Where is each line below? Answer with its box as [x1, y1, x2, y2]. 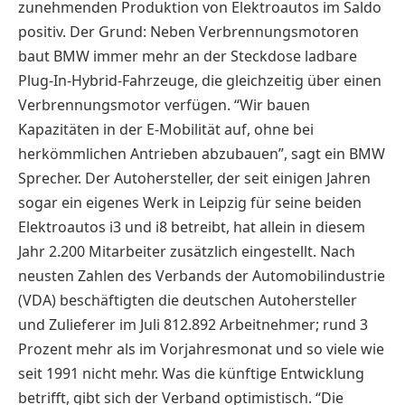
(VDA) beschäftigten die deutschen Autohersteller [18, 290, 357, 311]
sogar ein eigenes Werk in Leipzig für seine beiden [18, 193, 362, 213]
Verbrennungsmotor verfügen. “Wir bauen [18, 95, 310, 116]
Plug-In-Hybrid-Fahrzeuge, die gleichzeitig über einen [18, 71, 381, 91]
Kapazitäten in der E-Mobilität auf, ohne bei [18, 119, 314, 140]
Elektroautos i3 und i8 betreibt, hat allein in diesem [18, 217, 365, 238]
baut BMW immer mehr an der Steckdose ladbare [18, 46, 357, 67]
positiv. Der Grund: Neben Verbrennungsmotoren [18, 22, 359, 42]
